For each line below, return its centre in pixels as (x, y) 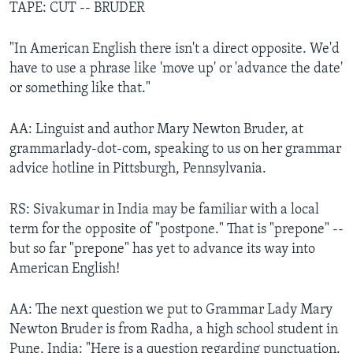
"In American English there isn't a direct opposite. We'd (175, 49)
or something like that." (80, 88)
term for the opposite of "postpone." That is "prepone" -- (176, 229)
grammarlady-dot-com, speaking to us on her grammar (175, 149)
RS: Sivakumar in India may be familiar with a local (164, 210)
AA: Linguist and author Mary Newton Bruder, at (156, 129)
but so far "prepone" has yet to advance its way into (162, 249)
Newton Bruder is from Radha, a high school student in (174, 329)
